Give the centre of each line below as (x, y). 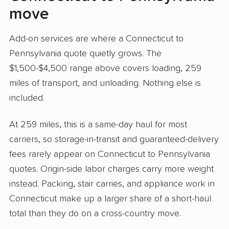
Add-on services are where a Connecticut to (96, 39)
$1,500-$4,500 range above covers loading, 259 (105, 68)
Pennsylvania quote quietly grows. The (85, 53)
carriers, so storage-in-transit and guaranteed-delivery (114, 140)
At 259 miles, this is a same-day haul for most (98, 125)
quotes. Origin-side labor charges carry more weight (111, 169)
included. (27, 98)
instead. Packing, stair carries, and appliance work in (112, 184)
